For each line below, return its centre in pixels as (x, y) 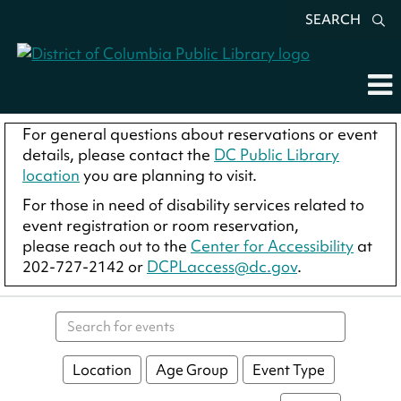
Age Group (192, 369)
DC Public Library (277, 154)
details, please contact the (118, 154)
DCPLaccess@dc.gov (222, 266)
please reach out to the (107, 245)
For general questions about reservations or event (200, 133)
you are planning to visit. (168, 175)
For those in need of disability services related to (193, 204)
